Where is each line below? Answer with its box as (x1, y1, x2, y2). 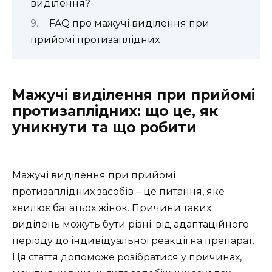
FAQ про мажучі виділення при (49, 18, 209, 30)
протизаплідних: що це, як (12, 103, 218, 120)
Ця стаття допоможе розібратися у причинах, (12, 251, 242, 263)
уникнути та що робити (12, 119, 197, 137)
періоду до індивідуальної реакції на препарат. (12, 234, 254, 246)
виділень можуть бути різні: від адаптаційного (12, 218, 249, 230)
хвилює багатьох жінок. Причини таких (12, 202, 211, 214)
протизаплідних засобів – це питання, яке (12, 185, 225, 197)
